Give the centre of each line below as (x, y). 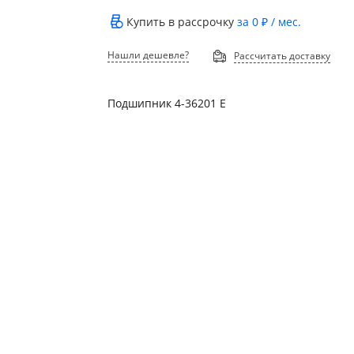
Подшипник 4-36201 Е (167, 103)
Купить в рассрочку (182, 22)
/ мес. (285, 22)
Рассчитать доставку (282, 56)
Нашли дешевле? (149, 55)
